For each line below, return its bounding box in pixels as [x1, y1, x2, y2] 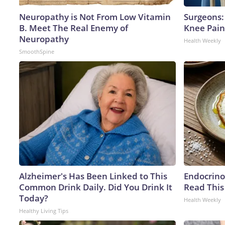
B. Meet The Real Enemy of [19, 22, 128, 34]
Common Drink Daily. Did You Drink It [19, 181, 172, 193]
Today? [19, 192, 48, 204]
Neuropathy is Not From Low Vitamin [19, 11, 171, 23]
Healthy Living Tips [19, 206, 68, 214]
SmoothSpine [19, 47, 54, 55]
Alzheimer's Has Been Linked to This [19, 170, 167, 182]
